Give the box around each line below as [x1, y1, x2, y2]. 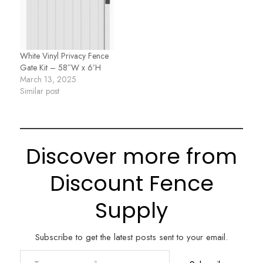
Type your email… [19, 242, 54, 258]
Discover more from [26, 141, 237, 172]
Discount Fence [49, 168, 214, 199]
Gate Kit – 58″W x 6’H [20, 62, 101, 74]
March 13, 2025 [20, 73, 76, 86]
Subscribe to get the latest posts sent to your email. [35, 231, 228, 244]
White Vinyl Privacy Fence [20, 50, 109, 62]
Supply [95, 195, 168, 226]
